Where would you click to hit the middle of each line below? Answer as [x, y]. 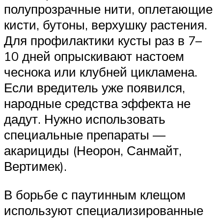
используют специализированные [104, 210]
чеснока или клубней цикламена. [101, 71]
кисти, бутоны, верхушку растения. [106, 24]
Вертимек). [35, 166]
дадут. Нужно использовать [85, 119]
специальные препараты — [85, 134]
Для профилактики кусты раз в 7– [103, 40]
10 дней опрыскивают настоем [94, 56]
